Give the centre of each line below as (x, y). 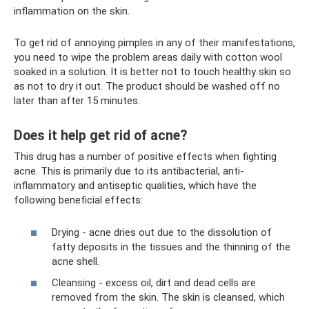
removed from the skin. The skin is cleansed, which (168, 297)
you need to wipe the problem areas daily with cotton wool (148, 57)
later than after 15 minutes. (77, 101)
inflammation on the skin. (72, 11)
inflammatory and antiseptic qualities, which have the (135, 186)
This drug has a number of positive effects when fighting (145, 157)
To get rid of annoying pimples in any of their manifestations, (154, 43)
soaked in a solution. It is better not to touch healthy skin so (152, 72)
